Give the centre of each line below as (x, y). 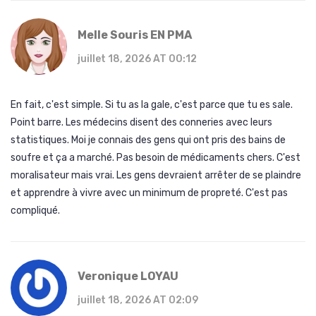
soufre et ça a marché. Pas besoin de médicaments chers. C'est (156, 158)
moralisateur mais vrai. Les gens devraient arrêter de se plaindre (156, 176)
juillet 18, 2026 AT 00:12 (137, 59)
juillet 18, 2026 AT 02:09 (138, 300)
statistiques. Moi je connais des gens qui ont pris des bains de (148, 140)
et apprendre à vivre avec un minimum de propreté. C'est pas (149, 193)
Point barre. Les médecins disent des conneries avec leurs (141, 123)
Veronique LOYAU (128, 276)
